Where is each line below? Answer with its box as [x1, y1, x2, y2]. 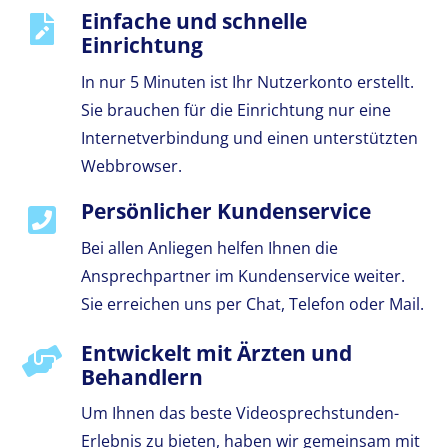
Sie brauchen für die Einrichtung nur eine [80, 98, 391, 121]
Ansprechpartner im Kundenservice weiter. [80, 264, 405, 287]
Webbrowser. [80, 154, 182, 177]
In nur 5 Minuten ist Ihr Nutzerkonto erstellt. [80, 70, 414, 93]
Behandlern [80, 362, 203, 391]
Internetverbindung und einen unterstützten [80, 126, 418, 149]
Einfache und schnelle [80, 7, 307, 36]
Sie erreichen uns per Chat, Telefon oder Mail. [80, 292, 424, 315]
